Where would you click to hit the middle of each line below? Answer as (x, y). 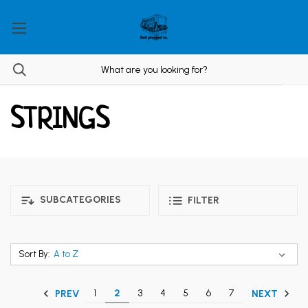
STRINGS (60, 121)
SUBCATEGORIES (79, 200)
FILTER (203, 200)
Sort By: (34, 254)
